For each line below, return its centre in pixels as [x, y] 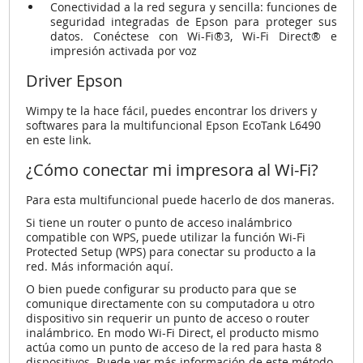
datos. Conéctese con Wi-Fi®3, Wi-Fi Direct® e [194, 36]
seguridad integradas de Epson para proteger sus [194, 21]
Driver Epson [75, 80]
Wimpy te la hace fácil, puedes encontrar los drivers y [172, 110]
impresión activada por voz [124, 50]
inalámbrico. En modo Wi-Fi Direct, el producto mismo [173, 332]
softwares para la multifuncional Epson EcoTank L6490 [174, 125]
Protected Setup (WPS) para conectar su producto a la [171, 251]
